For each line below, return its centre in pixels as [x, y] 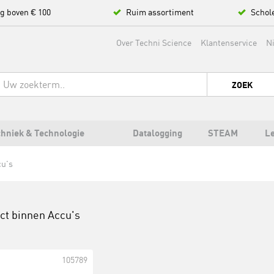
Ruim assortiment [160, 12]
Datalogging [157, 133]
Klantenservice [229, 43]
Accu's [64, 215]
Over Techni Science [154, 43]
